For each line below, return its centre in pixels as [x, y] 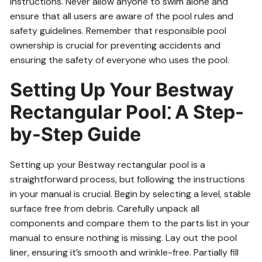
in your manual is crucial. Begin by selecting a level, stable [131, 194]
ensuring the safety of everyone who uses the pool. [120, 60]
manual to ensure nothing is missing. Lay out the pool [124, 238]
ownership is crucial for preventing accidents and [116, 45]
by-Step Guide [76, 134]
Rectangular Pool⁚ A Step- [127, 112]
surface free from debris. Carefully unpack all [105, 208]
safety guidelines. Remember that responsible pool [118, 31]
